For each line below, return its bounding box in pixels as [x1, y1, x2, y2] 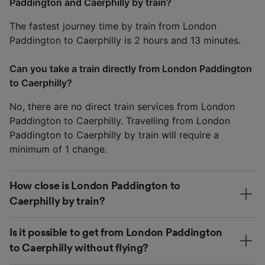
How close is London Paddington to [9, 180, 181, 191]
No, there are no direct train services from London [9, 100, 235, 112]
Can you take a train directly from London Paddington [9, 62, 252, 75]
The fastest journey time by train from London [9, 20, 216, 32]
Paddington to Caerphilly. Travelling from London [9, 114, 230, 127]
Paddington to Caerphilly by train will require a [9, 128, 219, 141]
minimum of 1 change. [9, 143, 107, 155]
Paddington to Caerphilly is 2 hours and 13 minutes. [9, 34, 241, 46]
